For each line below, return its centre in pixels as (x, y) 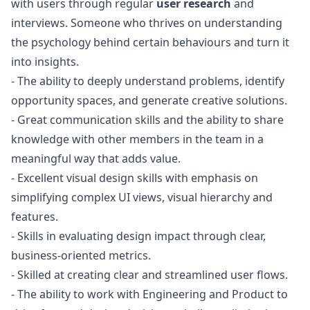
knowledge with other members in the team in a (137, 139)
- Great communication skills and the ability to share (147, 120)
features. (35, 217)
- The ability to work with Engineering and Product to (149, 294)
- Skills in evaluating (64, 236)
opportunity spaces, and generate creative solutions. (149, 100)
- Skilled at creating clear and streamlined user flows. (149, 275)
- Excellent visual (55, 178)
